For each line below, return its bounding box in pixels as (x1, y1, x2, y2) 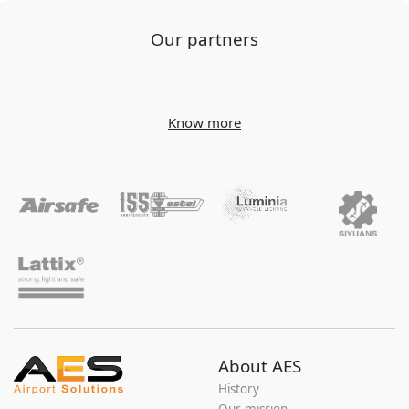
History (218, 381, 259, 397)
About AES (218, 354, 301, 377)
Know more (168, 112, 241, 131)
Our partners (151, 27, 258, 50)
